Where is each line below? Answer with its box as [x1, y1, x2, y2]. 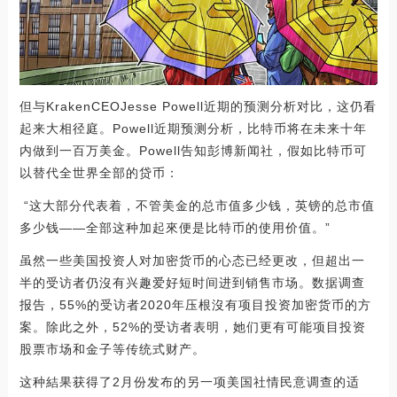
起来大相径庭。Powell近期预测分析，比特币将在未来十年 [19, 121, 367, 136]
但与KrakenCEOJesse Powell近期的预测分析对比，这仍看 [19, 98, 377, 113]
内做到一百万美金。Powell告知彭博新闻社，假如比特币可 [19, 143, 367, 158]
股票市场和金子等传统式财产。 [19, 341, 206, 356]
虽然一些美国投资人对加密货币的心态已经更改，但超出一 [19, 253, 365, 268]
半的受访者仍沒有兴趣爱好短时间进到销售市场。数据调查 [19, 275, 365, 290]
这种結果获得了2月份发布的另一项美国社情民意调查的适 [19, 374, 360, 389]
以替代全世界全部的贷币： [19, 165, 179, 180]
